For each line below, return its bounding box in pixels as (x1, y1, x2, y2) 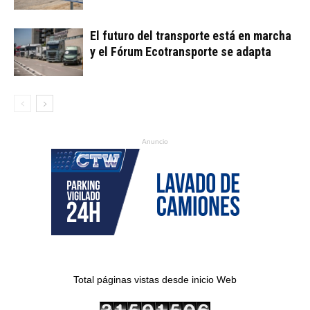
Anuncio (142, 137, 168, 145)
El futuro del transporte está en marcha (90, 28, 291, 43)
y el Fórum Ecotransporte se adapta (90, 44, 271, 59)
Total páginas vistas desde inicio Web (73, 273, 237, 285)
